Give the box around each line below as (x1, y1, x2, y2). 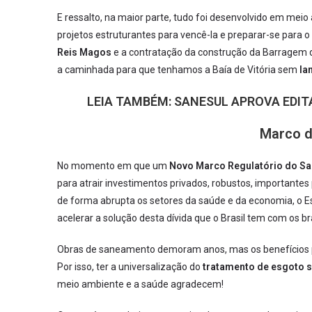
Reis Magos (57, 47, 111, 58)
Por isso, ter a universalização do (57, 261, 203, 272)
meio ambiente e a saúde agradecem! (57, 279, 224, 290)
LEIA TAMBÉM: (87, 94, 174, 109)
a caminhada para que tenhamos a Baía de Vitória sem (57, 64, 299, 75)
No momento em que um (57, 160, 169, 171)
